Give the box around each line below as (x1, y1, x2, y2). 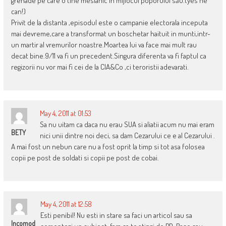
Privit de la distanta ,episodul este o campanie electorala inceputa (11, 17, 208, 27)
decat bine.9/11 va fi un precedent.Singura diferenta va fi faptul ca (11, 50, 206, 61)
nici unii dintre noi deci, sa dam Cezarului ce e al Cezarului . (39, 130, 215, 140)
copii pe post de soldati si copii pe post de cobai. (11, 152, 159, 162)
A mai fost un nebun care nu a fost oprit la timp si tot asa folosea (11, 141, 205, 151)
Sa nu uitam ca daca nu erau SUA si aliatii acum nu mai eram (39, 119, 214, 129)
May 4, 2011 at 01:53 (39, 108, 91, 118)
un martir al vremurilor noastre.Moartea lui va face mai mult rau (11, 39, 197, 49)
